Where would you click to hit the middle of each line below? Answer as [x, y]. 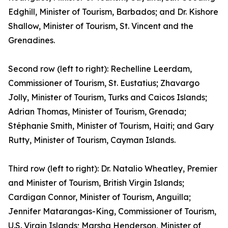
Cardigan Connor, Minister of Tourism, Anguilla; [99, 197]
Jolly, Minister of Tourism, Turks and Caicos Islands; [108, 97]
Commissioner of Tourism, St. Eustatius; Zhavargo [104, 83]
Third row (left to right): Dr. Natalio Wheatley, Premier [113, 168]
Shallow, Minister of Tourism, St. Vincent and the [101, 26]
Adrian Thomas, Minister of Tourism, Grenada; [97, 111]
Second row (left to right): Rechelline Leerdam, [100, 69]
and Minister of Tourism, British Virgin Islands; [96, 183]
